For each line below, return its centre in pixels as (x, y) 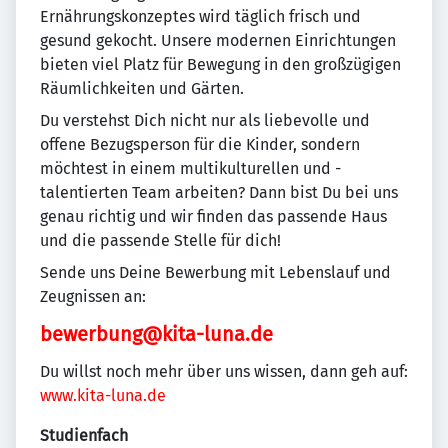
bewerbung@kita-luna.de (156, 334)
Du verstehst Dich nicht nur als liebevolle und (205, 120)
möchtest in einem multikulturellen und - (190, 168)
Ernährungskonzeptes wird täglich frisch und (200, 16)
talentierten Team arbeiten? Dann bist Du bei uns (219, 192)
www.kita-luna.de (103, 395)
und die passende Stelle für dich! (160, 240)
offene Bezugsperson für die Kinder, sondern (200, 144)
